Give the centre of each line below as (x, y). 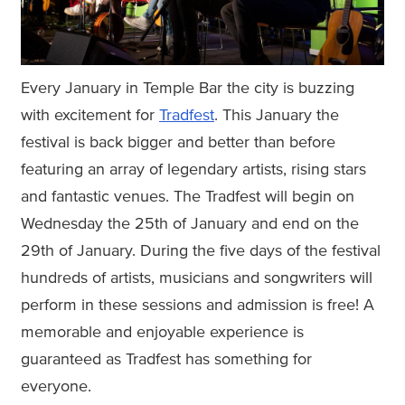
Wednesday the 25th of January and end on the (190, 224)
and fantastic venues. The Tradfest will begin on (188, 197)
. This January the (277, 115)
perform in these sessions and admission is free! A (198, 305)
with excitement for (90, 115)
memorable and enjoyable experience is (162, 332)
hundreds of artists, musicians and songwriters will (197, 278)
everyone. (56, 386)
